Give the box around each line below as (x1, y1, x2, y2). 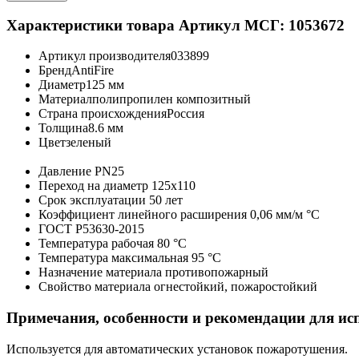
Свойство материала (38, 280, 151, 294)
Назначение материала (38, 265, 162, 280)
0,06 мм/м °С (250, 208, 320, 222)
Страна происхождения (38, 107, 167, 121)
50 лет (149, 193, 183, 208)
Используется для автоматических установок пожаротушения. (6, 341, 348, 356)
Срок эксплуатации (38, 193, 146, 208)
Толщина (38, 121, 88, 135)
